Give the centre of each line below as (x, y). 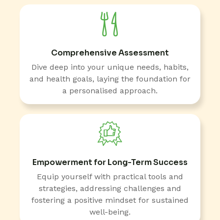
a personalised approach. (110, 90)
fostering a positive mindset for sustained (110, 200)
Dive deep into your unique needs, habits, (110, 67)
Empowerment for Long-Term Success (110, 162)
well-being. (110, 212)
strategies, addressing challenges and (110, 188)
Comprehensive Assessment (110, 53)
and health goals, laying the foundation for (110, 79)
